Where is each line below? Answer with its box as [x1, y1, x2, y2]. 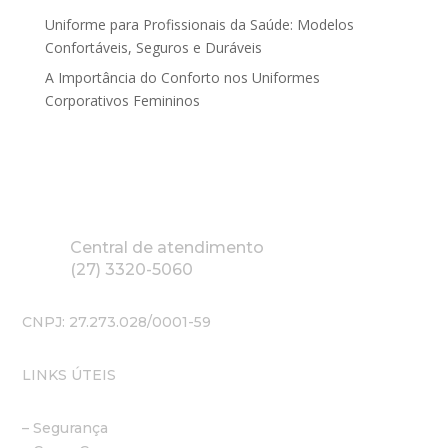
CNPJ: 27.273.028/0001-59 [22, 313, 212, 332]
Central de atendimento [69, 238, 264, 258]
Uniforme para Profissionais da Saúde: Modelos [44, 15, 354, 35]
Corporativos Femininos [44, 91, 200, 111]
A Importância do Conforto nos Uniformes [44, 68, 320, 88]
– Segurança [22, 419, 109, 438]
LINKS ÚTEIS [22, 366, 117, 385]
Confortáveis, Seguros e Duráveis [44, 38, 262, 58]
